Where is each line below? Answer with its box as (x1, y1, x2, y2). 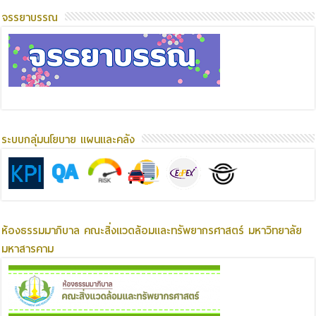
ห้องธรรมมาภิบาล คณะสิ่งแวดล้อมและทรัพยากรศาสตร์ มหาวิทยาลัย (1, 221, 303, 241)
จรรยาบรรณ (1, 8, 59, 28)
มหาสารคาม (1, 240, 54, 259)
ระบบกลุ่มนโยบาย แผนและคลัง (1, 130, 135, 150)
